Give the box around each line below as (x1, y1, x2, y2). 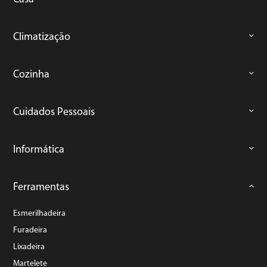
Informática (13, 144, 65, 156)
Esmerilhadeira (13, 209, 66, 218)
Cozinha (13, 69, 50, 80)
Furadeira (13, 226, 48, 235)
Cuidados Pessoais (13, 107, 95, 118)
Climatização (13, 32, 71, 43)
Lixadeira (13, 243, 45, 252)
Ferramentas (13, 182, 70, 193)
